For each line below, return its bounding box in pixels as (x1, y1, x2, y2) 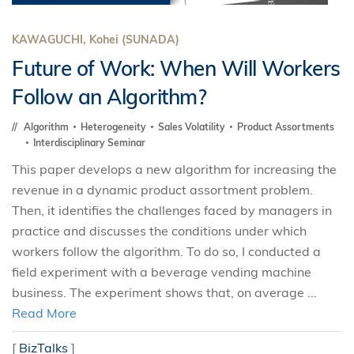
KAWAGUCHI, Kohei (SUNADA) (12, 32, 179, 47)
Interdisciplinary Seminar (33, 137, 145, 149)
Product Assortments (237, 121, 334, 133)
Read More (12, 305, 77, 321)
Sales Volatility (158, 121, 228, 133)
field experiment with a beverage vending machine (12, 264, 311, 280)
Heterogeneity (81, 121, 149, 133)
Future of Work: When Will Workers (12, 55, 341, 81)
